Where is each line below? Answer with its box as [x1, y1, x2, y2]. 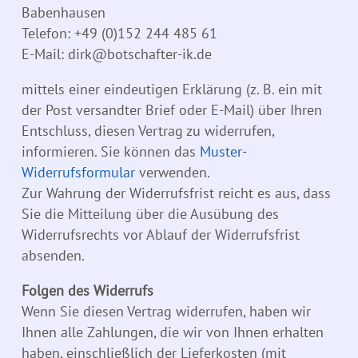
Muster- [200, 142, 247, 161]
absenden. [22, 246, 85, 265]
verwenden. [135, 163, 210, 182]
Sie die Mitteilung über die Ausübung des [22, 205, 279, 224]
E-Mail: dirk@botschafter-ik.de [22, 45, 212, 64]
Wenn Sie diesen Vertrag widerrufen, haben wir [22, 302, 311, 321]
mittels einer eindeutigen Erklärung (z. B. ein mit [22, 80, 322, 99]
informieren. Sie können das [22, 142, 200, 161]
